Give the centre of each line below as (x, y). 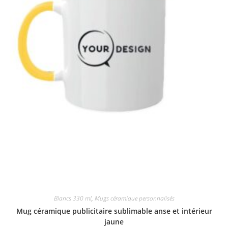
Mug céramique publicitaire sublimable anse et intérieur (114, 211)
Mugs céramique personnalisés (134, 198)
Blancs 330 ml (73, 198)
